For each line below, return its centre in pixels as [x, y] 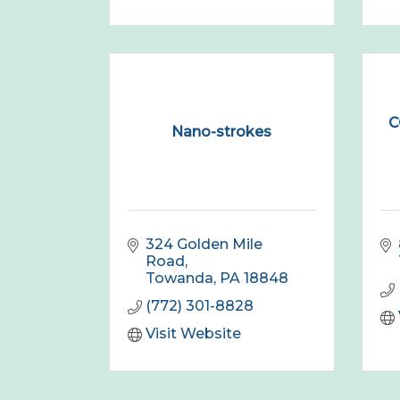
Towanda [179, 279]
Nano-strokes [222, 131]
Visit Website [193, 334]
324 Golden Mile [204, 245]
